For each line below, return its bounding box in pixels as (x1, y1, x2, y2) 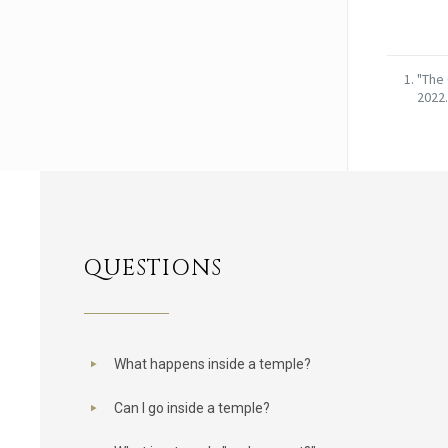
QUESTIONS (84, 254, 222, 283)
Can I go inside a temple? (113, 400, 270, 416)
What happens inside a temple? (113, 356, 311, 372)
